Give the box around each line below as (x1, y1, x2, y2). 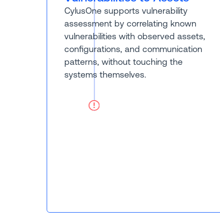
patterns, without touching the (64, 57, 183, 67)
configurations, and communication (64, 44, 202, 55)
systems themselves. (64, 70, 146, 80)
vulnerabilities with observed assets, (64, 31, 205, 42)
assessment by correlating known (64, 19, 196, 29)
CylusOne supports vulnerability (64, 6, 188, 16)
